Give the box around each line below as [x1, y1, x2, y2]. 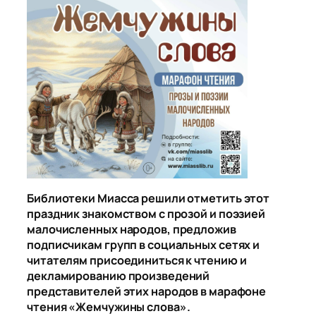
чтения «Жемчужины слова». [27, 298, 190, 315]
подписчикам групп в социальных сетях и [27, 236, 260, 253]
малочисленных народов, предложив [27, 221, 236, 237]
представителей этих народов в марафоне [27, 283, 267, 299]
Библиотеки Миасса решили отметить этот [27, 190, 270, 206]
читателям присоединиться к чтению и [27, 252, 247, 268]
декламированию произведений [27, 267, 210, 284]
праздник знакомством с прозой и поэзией [27, 205, 266, 221]
